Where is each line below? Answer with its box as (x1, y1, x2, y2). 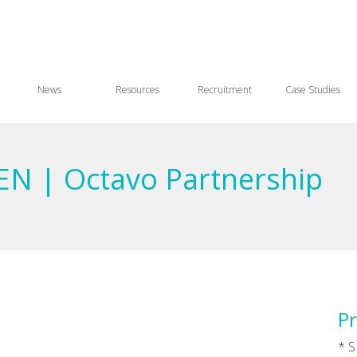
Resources (115, 83, 159, 96)
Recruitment (198, 83, 252, 96)
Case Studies (284, 83, 340, 96)
